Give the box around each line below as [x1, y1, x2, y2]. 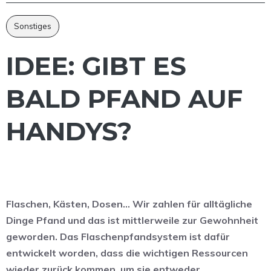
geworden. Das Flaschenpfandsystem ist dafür [6, 230, 230, 243]
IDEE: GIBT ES [6, 50, 186, 82]
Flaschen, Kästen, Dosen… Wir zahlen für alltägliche [6, 198, 252, 211]
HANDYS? [6, 116, 132, 148]
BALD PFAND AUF [6, 83, 243, 115]
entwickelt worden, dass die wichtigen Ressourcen [6, 247, 248, 260]
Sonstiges [14, 21, 51, 31]
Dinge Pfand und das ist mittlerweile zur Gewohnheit [6, 214, 258, 227]
